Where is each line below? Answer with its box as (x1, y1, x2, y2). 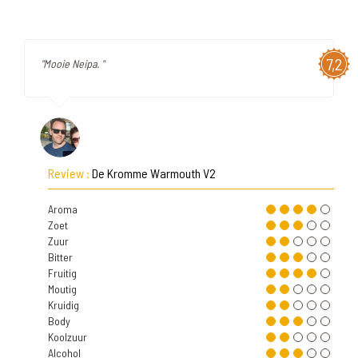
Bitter (48, 250, 73, 264)
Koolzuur (48, 330, 87, 344)
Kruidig (48, 298, 79, 312)
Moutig (48, 282, 77, 296)
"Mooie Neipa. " (41, 57, 104, 70)
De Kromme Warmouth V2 (92, 165, 216, 181)
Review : (48, 165, 92, 181)
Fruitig (48, 266, 77, 280)
